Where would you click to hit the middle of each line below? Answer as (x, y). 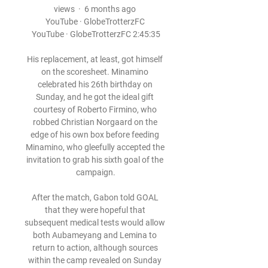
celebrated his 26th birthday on (95, 84)
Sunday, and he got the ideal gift (95, 97)
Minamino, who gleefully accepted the (95, 147)
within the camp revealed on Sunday (95, 260)
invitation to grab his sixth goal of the (95, 160)
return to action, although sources (95, 248)
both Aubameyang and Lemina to (95, 235)
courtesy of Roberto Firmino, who (95, 109)
